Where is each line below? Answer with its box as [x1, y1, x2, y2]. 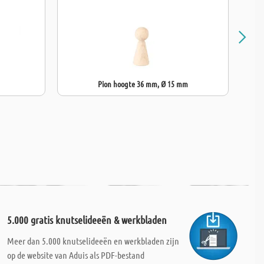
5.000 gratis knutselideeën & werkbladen [6, 213, 167, 226]
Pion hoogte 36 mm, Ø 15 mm [98, 78, 188, 89]
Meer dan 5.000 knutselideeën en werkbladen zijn [6, 235, 179, 246]
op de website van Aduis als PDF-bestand [6, 249, 144, 260]
